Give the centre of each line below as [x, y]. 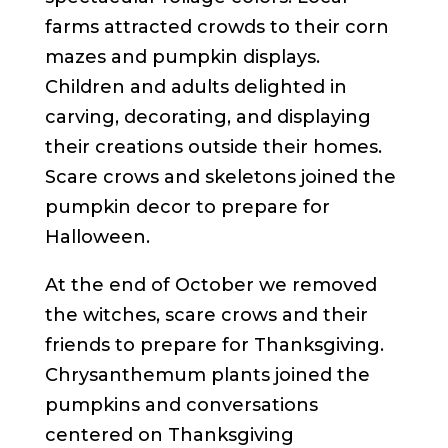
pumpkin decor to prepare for [187, 206]
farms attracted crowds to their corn [216, 26]
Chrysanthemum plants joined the [207, 374]
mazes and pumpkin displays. [182, 56]
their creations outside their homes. [213, 146]
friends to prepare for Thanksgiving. [214, 344]
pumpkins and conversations [181, 404]
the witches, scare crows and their [206, 314]
